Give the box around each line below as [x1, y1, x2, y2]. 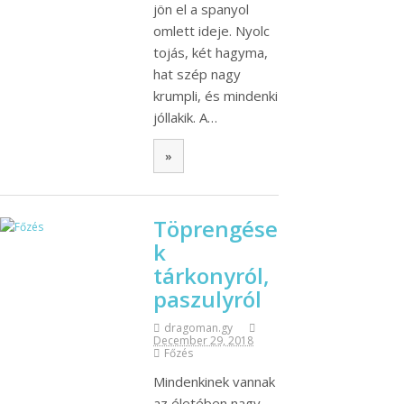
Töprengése [153, 213, 278, 243]
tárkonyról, [153, 260, 270, 290]
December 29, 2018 [153, 332, 253, 348]
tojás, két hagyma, [153, 43, 268, 62]
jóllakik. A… [153, 108, 217, 127]
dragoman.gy [164, 319, 233, 335]
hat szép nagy [153, 65, 241, 84]
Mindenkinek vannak [153, 372, 275, 390]
